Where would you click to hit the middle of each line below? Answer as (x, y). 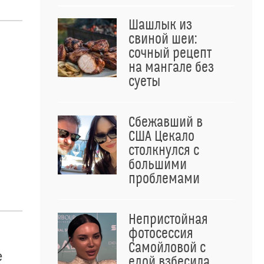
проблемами (164, 179)
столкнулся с (164, 151)
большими (158, 165)
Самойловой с (167, 248)
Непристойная (168, 220)
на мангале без (171, 68)
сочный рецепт (170, 54)
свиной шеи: (163, 39)
